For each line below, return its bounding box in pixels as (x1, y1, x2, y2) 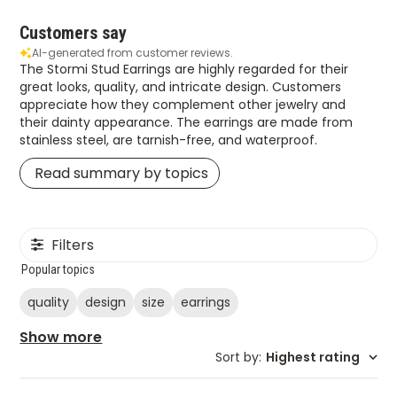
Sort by (214, 347, 259, 366)
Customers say (19, 21, 128, 43)
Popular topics (21, 261, 96, 276)
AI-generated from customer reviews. (32, 44, 234, 60)
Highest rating (265, 347, 360, 366)
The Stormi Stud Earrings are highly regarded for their (19, 59, 349, 78)
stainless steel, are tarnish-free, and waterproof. (19, 130, 318, 149)
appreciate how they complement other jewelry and (19, 95, 346, 113)
